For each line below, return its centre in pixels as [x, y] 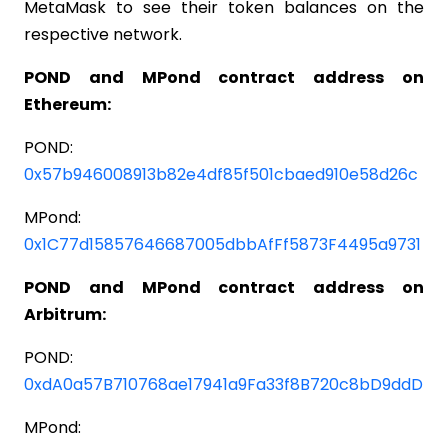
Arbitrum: [66, 314]
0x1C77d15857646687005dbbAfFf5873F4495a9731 [222, 244]
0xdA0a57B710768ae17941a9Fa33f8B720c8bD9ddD [223, 384]
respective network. [103, 34]
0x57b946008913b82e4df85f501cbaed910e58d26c [221, 174]
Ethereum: [69, 104]
